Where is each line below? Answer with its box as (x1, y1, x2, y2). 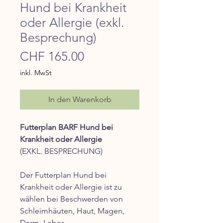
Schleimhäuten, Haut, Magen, (20, 206, 124, 216)
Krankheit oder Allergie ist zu (20, 182, 122, 192)
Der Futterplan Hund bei (20, 170, 107, 180)
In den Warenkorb (48, 95, 111, 105)
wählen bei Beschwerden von (20, 194, 123, 204)
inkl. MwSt (20, 68, 52, 78)
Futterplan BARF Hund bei (20, 122, 113, 132)
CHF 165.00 (20, 49, 84, 64)
